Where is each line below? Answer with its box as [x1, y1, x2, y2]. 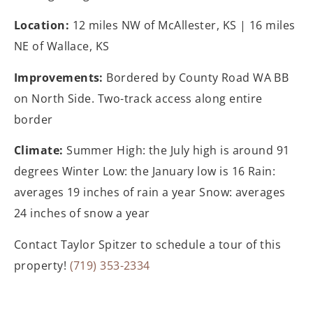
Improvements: [14, 69, 103, 85]
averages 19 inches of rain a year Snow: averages [14, 184, 286, 201]
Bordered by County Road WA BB [103, 69, 289, 85]
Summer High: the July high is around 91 [63, 143, 290, 159]
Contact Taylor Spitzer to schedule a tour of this [14, 236, 282, 252]
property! [14, 257, 70, 273]
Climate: [14, 143, 64, 159]
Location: [14, 17, 70, 34]
